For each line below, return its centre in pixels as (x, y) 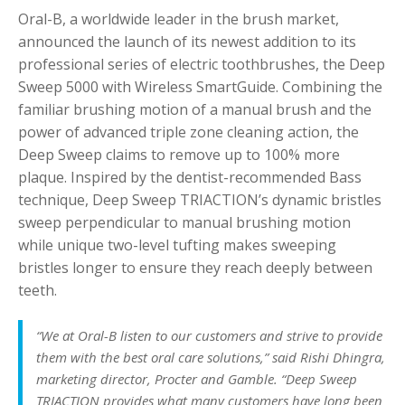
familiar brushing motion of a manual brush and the (195, 110)
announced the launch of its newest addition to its (187, 42)
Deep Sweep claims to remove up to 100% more (179, 155)
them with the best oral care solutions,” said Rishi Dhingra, (211, 358)
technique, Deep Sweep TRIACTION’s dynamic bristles (200, 200)
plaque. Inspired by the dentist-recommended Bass (190, 178)
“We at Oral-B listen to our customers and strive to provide (209, 336)
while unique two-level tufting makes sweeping (177, 245)
